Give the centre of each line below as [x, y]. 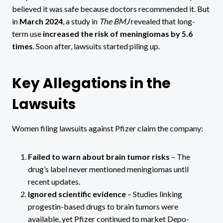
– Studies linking [154, 194]
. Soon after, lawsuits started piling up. [96, 46]
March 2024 [41, 21]
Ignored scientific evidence [77, 194]
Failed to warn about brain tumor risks [99, 156]
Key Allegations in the [91, 83]
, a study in [81, 21]
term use [27, 33]
